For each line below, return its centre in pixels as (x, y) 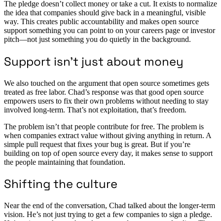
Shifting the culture (61, 184)
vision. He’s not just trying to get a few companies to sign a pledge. (108, 215)
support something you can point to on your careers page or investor (110, 30)
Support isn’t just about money (94, 61)
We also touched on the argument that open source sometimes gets (107, 83)
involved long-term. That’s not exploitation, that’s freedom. (95, 110)
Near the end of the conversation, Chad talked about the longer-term (110, 206)
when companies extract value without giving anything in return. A (108, 135)
